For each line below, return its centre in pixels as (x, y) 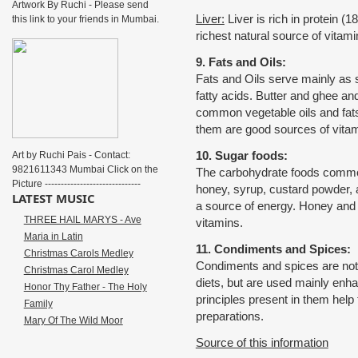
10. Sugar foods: (241, 155)
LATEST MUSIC (53, 198)
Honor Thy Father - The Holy (85, 287)
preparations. (229, 316)
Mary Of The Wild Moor (73, 320)
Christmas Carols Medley (78, 253)
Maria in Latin (53, 237)
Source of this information (262, 342)
